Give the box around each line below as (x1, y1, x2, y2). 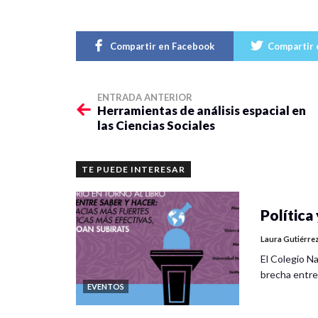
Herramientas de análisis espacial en (97, 102, 306, 118)
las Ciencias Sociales (97, 117, 215, 133)
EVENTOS (87, 281, 124, 291)
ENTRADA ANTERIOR (97, 91, 192, 103)
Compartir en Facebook (110, 40, 214, 52)
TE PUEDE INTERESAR (82, 163, 185, 175)
